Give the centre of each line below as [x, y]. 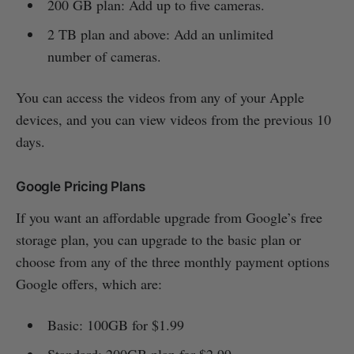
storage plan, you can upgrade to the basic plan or [158, 240]
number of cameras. [104, 56]
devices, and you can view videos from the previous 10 [173, 120]
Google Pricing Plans [81, 187]
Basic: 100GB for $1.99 [115, 325]
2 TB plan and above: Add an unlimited [160, 34]
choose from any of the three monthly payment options [173, 262]
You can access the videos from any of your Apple [160, 98]
